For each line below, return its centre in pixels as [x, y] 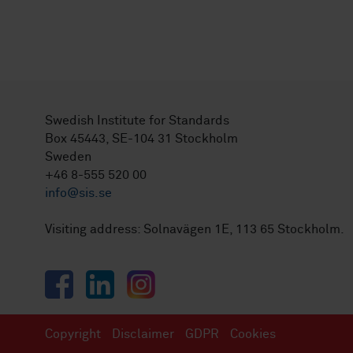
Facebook [73, 278]
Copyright [73, 334]
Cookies [253, 334]
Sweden [68, 157]
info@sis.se [78, 193]
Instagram [156, 278]
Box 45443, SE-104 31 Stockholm [141, 139]
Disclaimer [143, 334]
